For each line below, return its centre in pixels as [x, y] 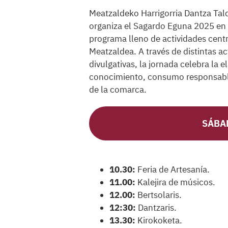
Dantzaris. [156, 208]
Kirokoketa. [159, 221]
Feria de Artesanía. [173, 170]
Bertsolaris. [159, 195]
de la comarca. [118, 90]
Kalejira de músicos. [175, 182]
